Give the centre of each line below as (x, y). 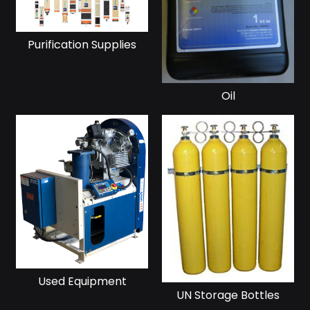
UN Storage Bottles (228, 295)
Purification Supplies (82, 45)
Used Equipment (82, 281)
